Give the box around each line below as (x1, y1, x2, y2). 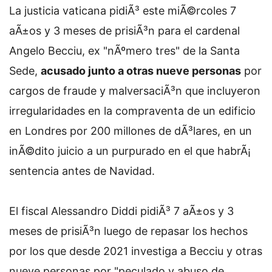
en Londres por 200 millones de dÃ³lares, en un (9, 124, 252, 137)
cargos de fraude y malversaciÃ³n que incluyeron (9, 84, 260, 97)
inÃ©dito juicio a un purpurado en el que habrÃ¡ (9, 144, 251, 157)
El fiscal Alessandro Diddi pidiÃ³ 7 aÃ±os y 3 (9, 205, 234, 217)
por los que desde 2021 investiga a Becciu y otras (9, 245, 262, 257)
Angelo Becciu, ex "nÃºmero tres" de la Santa (9, 44, 240, 57)
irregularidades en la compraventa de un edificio (9, 104, 256, 117)
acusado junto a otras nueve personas (41, 64, 241, 77)
